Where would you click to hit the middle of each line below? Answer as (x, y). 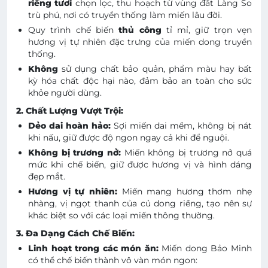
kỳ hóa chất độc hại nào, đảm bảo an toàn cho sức (140, 80)
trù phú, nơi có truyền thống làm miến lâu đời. (125, 15)
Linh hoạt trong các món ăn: (93, 248)
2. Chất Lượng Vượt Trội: (70, 110)
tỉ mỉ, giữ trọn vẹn (209, 30)
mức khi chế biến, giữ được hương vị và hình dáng (140, 164)
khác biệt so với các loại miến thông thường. (121, 215)
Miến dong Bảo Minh (207, 248)
